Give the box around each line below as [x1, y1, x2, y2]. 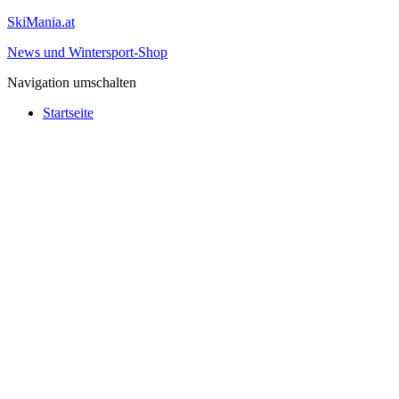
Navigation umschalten [7, 75, 136, 90]
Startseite [43, 105, 94, 120]
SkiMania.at [7, 14, 75, 29]
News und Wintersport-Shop [7, 45, 167, 60]
